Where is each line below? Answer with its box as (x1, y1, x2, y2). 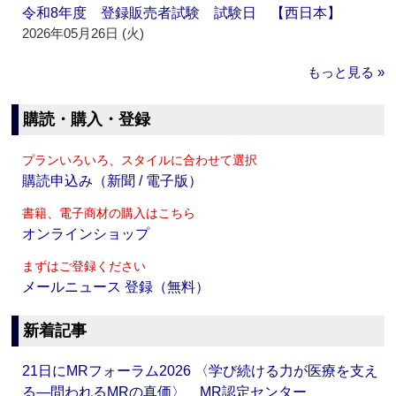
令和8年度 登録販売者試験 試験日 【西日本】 (22, 5, 342, 21)
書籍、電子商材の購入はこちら (22, 206, 196, 221)
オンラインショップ (22, 226, 150, 242)
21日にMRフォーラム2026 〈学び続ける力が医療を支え (22, 363, 379, 379)
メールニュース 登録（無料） (22, 279, 210, 295)
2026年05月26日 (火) (22, 26, 145, 42)
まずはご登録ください (22, 259, 147, 274)
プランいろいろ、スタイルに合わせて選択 (22, 153, 258, 168)
